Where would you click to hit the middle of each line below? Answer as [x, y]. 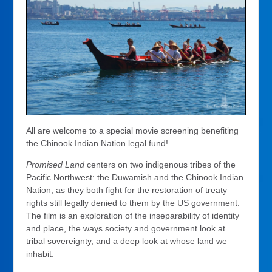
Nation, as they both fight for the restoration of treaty [127, 190]
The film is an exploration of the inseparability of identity [133, 215]
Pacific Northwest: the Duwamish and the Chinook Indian [135, 177]
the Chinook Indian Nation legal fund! [97, 143]
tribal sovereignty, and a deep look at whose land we [127, 241]
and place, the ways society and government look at [126, 228]
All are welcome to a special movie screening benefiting [133, 130]
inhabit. [40, 253]
